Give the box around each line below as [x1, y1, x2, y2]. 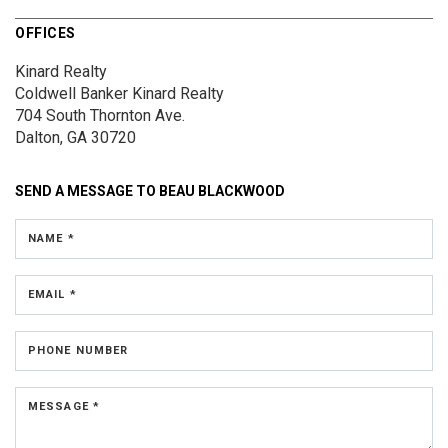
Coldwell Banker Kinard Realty [15, 84, 224, 104]
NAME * [28, 232, 75, 246]
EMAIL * [28, 288, 77, 302]
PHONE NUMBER [28, 344, 129, 358]
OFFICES [15, 25, 76, 42]
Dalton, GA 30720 [15, 128, 136, 148]
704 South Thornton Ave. [15, 106, 185, 126]
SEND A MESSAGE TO [15, 183, 159, 200]
